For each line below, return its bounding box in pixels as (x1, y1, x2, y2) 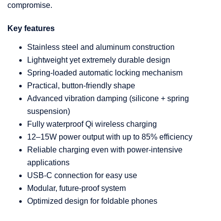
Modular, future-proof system (27, 184, 126, 192)
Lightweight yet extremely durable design (27, 55, 170, 64)
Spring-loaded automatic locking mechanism (27, 68, 183, 77)
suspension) (27, 107, 70, 115)
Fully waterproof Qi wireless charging (27, 119, 157, 128)
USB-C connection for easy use (27, 171, 137, 180)
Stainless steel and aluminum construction (27, 42, 175, 51)
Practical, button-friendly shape (27, 81, 135, 90)
